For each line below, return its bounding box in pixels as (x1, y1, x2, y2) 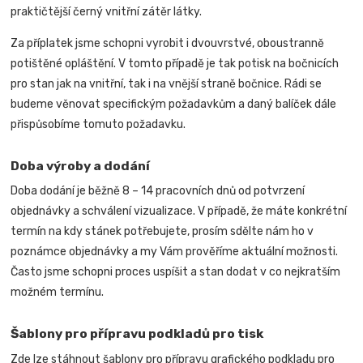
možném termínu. (11, 285, 105, 300)
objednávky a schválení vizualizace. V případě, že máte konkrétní (11, 204, 348, 219)
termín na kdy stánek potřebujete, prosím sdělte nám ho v (11, 224, 314, 239)
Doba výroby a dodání (11, 157, 151, 173)
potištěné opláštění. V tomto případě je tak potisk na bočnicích (11, 56, 340, 70)
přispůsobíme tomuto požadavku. (11, 117, 186, 131)
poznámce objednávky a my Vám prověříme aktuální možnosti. (11, 245, 339, 259)
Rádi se (284, 76, 322, 91)
